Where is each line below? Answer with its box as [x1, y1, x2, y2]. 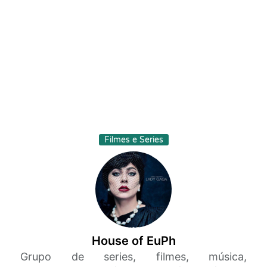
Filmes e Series [104, 135, 163, 145]
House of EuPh [91, 234, 176, 248]
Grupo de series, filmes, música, [20, 250, 247, 263]
